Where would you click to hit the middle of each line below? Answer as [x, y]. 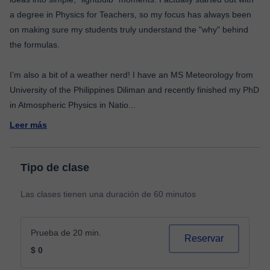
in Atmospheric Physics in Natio [69, 105]
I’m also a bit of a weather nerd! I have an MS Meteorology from [131, 75]
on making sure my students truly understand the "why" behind [129, 30]
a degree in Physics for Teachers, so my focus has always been [130, 14]
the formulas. [35, 45]
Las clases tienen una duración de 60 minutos [108, 194]
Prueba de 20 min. [66, 233]
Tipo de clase [55, 168]
